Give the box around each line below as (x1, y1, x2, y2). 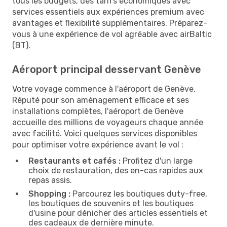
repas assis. (28, 175, 72, 185)
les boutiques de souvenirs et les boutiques (28, 198, 194, 208)
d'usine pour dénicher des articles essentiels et (28, 208, 208, 218)
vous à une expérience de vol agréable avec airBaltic (12, 29, 212, 39)
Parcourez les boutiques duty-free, (70, 188, 207, 199)
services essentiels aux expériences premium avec (12, 7, 204, 17)
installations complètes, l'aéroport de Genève (12, 106, 183, 116)
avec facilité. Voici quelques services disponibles (12, 128, 197, 138)
